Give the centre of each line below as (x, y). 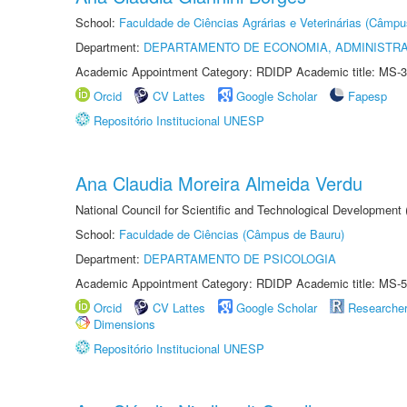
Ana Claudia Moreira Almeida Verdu (219, 183)
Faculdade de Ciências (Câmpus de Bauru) (232, 234)
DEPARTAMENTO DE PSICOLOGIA (240, 258)
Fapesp (367, 96)
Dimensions (124, 324)
